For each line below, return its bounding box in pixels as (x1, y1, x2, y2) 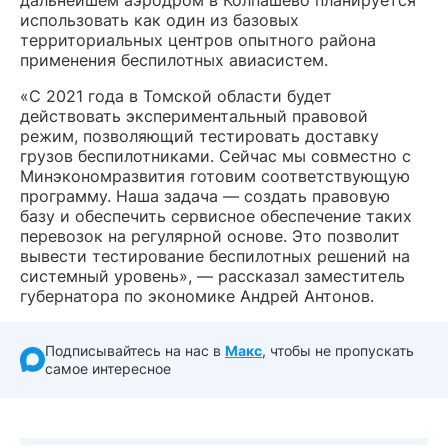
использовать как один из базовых (20, 9, 299, 30)
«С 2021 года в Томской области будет (20, 85, 332, 106)
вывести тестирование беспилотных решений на (20, 245, 410, 266)
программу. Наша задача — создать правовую (20, 185, 390, 206)
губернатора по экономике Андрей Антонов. (20, 285, 374, 306)
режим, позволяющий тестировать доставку (20, 125, 379, 146)
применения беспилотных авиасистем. (20, 49, 328, 70)
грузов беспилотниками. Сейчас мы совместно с (20, 145, 411, 166)
